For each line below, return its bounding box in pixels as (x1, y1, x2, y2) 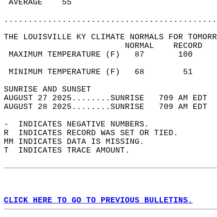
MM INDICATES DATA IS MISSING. (4, 138, 154, 146)
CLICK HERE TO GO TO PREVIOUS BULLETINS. (4, 196, 193, 205)
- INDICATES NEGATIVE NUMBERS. (4, 120, 159, 129)
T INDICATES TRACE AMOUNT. (4, 146, 139, 155)
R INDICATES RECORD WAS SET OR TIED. (4, 129, 188, 138)
